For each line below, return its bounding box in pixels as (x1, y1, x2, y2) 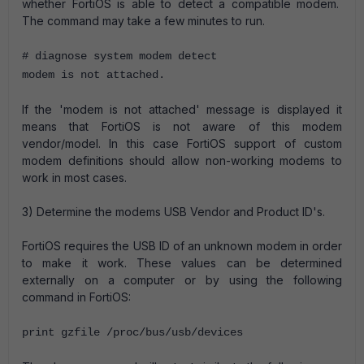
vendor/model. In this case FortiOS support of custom (22, 136, 342, 150)
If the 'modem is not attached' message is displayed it (22, 102, 342, 116)
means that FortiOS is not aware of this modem (22, 119, 342, 133)
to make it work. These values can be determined (22, 256, 342, 270)
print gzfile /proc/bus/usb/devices (22, 326, 243, 339)
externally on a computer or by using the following (22, 273, 342, 287)
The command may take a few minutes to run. (22, 14, 265, 28)
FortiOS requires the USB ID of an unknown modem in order (22, 239, 342, 253)
